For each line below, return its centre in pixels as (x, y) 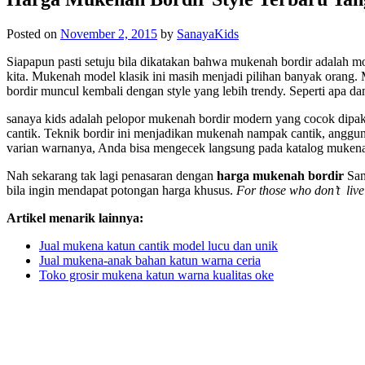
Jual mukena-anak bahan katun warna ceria (150, 260)
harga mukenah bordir (282, 175)
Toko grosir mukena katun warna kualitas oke (156, 275)
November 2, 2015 (109, 33)
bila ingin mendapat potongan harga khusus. (120, 190)
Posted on (33, 33)
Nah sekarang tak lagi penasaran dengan (112, 175)
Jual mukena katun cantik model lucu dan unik (158, 245)
